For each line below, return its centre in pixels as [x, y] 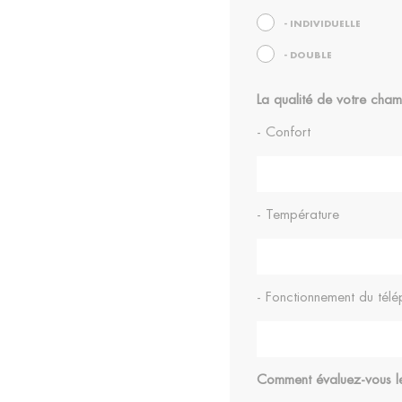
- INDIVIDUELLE [322, 24]
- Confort [283, 132]
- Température [297, 215]
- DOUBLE [307, 56]
